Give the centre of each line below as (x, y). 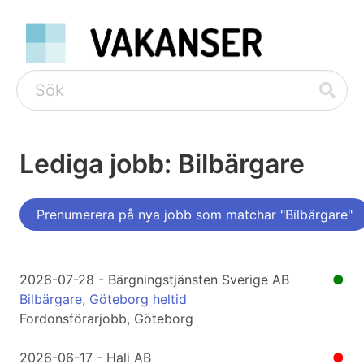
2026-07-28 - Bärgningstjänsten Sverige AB (154, 280)
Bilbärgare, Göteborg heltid (103, 299)
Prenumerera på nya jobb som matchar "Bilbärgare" (195, 215)
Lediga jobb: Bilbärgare (162, 164)
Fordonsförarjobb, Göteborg (106, 319)
